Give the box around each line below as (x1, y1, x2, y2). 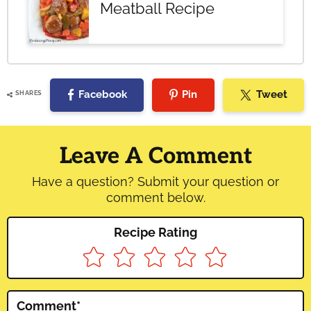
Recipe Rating (114, 224, 197, 239)
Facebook (78, 88, 128, 101)
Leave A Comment (59, 142, 252, 169)
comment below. (106, 190, 205, 205)
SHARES (15, 90, 42, 97)
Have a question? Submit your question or (32, 174, 279, 189)
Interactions (6, 136, 119, 160)
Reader (6, 111, 71, 135)
